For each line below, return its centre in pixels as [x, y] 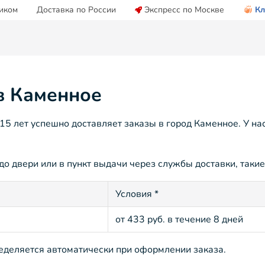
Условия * [137, 194]
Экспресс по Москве [184, 10]
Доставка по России [76, 10]
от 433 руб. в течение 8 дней [179, 220]
